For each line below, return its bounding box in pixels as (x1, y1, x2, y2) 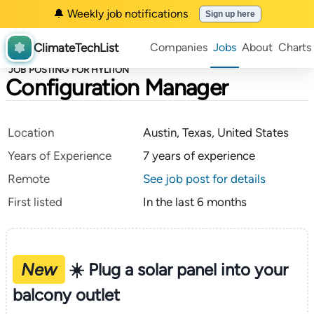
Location (8, 125, 54, 139)
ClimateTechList (34, 40, 118, 55)
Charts (278, 41, 311, 54)
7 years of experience (143, 149, 255, 163)
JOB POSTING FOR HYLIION (8, 64, 129, 75)
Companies (150, 41, 207, 54)
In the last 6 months (143, 195, 247, 209)
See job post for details (143, 172, 266, 186)
